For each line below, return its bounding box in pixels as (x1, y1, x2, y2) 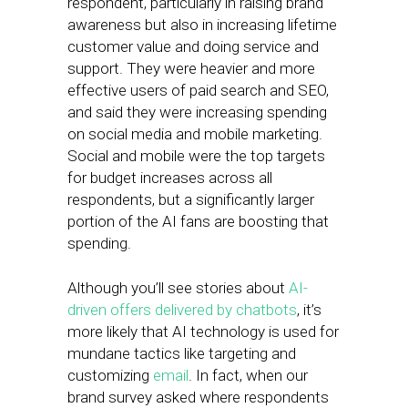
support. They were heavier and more (67, 59, 315, 77)
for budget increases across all (67, 168, 272, 187)
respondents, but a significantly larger (67, 190, 314, 209)
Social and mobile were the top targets (67, 147, 325, 165)
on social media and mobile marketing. (67, 125, 322, 143)
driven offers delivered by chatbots (67, 301, 297, 319)
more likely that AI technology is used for (67, 322, 339, 341)
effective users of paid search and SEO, (67, 81, 329, 99)
